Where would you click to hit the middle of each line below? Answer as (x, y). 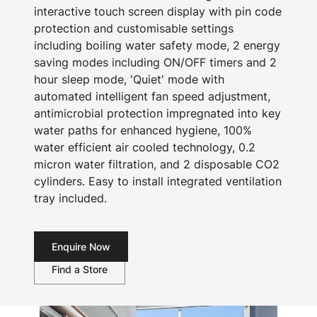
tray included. (70, 198)
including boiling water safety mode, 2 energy (157, 45)
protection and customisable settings (134, 28)
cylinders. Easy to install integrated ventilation (158, 181)
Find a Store (80, 269)
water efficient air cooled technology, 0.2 (145, 147)
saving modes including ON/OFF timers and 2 (155, 62)
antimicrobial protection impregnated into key (157, 113)
